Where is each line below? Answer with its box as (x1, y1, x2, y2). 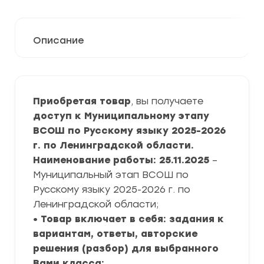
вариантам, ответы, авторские (33, 228, 197, 239)
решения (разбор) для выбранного (33, 243, 219, 254)
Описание (33, 35, 84, 46)
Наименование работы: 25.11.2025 (33, 154, 212, 166)
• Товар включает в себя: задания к (33, 213, 224, 225)
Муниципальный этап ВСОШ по (33, 169, 189, 180)
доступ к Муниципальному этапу (33, 110, 209, 121)
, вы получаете (131, 95, 203, 107)
